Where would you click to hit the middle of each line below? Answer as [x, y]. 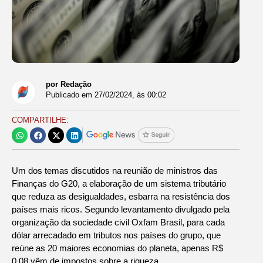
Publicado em [69, 95]
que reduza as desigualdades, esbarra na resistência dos [121, 196]
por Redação [69, 85]
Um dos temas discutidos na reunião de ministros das [115, 170]
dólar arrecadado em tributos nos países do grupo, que [116, 235]
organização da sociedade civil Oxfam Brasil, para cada [118, 222]
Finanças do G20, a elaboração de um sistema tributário [119, 183]
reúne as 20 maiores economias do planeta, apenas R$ [117, 248]
